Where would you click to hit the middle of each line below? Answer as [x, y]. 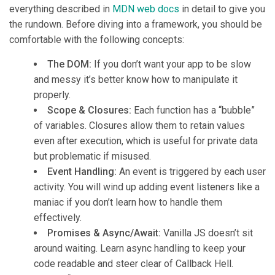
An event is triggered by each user [191, 172]
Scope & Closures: [89, 110]
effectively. [58, 218]
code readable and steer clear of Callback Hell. [134, 264]
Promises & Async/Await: [104, 233]
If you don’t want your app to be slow [172, 64]
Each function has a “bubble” [193, 110]
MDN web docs [146, 9]
